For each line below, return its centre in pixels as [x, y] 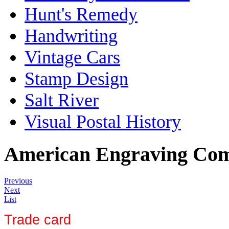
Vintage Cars [72, 57]
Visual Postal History [103, 121]
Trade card [38, 220]
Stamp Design [76, 78]
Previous [18, 180]
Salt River [62, 100]
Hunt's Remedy [81, 14]
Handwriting [71, 36]
